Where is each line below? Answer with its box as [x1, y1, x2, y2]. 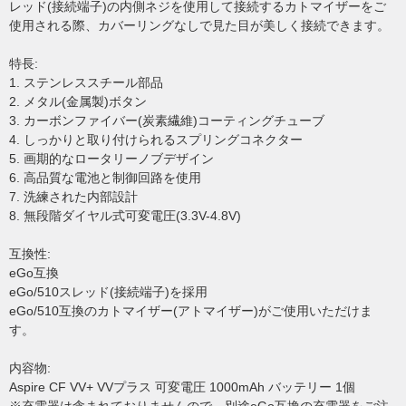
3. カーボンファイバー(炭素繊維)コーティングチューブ [9, 113, 324, 128]
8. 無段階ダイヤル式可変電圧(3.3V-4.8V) [9, 208, 241, 223]
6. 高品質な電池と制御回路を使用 [9, 170, 201, 185]
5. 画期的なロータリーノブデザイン [9, 151, 214, 166]
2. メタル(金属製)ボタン [9, 94, 147, 109]
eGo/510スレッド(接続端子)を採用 [9, 285, 208, 299]
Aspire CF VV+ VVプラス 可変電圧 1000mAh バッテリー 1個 [9, 380, 355, 394]
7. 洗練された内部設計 [9, 189, 138, 204]
